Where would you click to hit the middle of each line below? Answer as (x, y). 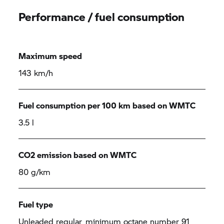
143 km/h (36, 73)
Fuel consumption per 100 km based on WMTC (107, 105)
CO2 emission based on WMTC (78, 155)
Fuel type (36, 204)
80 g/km (35, 172)
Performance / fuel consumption (102, 16)
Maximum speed (50, 56)
